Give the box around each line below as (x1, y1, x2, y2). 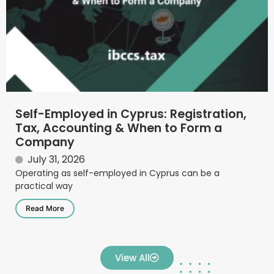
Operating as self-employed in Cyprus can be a (15, 166, 220, 179)
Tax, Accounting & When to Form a (15, 119, 222, 136)
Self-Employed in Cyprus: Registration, (15, 105, 246, 122)
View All (115, 251, 150, 264)
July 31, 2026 (28, 152, 85, 166)
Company (15, 133, 75, 150)
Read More (26, 203, 64, 213)
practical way (15, 179, 73, 192)
